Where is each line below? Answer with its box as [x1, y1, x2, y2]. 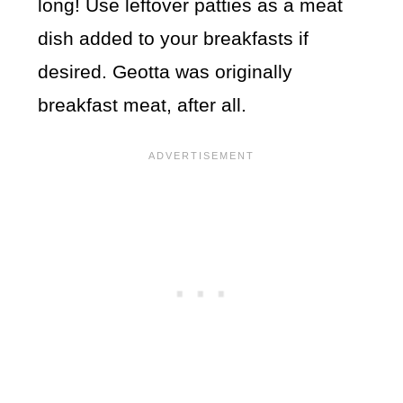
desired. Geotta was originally [38, 61, 293, 83]
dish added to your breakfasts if [38, 28, 309, 49]
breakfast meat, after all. [38, 94, 247, 116]
